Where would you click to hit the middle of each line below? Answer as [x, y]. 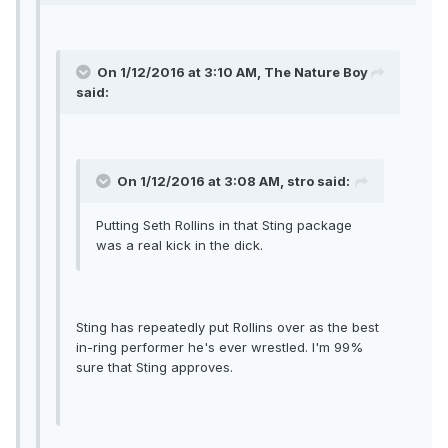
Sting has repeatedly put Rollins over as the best [227, 327]
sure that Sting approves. [154, 367]
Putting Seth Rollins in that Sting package [224, 225]
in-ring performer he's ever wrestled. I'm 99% [219, 347]
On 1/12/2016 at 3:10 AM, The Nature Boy [232, 72]
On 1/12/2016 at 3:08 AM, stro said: [233, 181]
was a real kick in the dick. [179, 245]
